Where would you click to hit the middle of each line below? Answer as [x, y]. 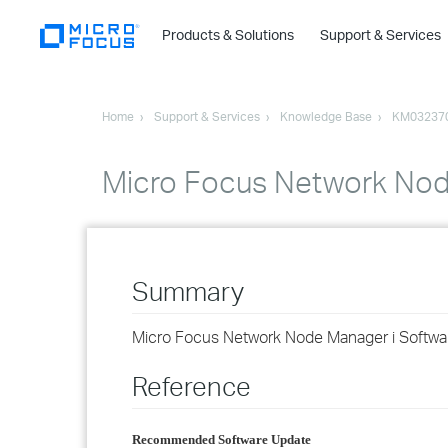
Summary [188, 291]
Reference [191, 386]
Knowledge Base [326, 116]
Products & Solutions [229, 34]
